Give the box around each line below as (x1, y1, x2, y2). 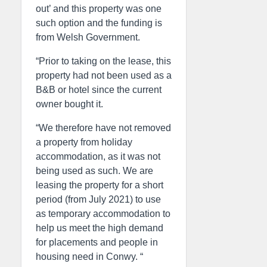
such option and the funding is (36, 18, 162, 28)
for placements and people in (36, 237, 158, 247)
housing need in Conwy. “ (36, 252, 143, 262)
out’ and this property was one (36, 4, 162, 14)
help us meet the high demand (36, 223, 163, 233)
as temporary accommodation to (36, 209, 170, 219)
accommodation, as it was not (36, 151, 160, 162)
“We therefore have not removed (36, 123, 171, 133)
